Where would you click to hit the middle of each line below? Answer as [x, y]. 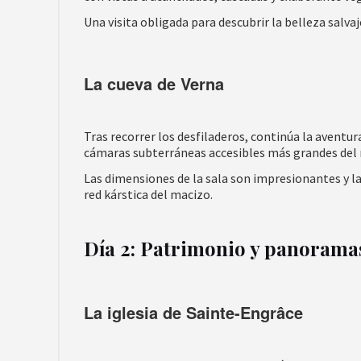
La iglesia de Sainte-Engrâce [193, 312]
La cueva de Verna [154, 83]
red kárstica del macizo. [148, 194]
